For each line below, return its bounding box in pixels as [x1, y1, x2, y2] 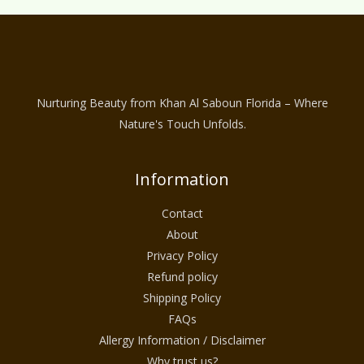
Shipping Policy [143, 290, 221, 306]
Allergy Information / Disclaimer [98, 332, 266, 349]
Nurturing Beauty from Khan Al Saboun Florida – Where [36, 95, 328, 111]
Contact [161, 206, 203, 222]
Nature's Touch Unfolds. [118, 116, 246, 132]
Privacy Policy [146, 248, 218, 264]
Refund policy [146, 269, 218, 285]
